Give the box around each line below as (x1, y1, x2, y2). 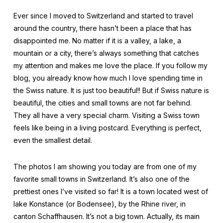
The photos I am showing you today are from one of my (13, 162, 197, 171)
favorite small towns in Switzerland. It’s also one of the (13, 175, 190, 183)
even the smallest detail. (13, 136, 92, 144)
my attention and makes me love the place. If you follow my (13, 61, 208, 70)
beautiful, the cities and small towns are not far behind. (13, 99, 192, 107)
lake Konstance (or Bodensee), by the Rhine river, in (13, 200, 186, 208)
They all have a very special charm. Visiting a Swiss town (13, 111, 200, 119)
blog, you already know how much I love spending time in (13, 74, 203, 82)
